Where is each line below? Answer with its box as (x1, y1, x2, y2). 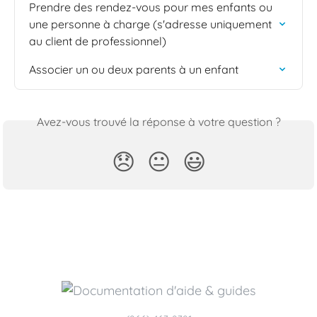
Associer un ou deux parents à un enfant (29, 62, 238, 77)
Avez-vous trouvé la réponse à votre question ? (36, 115, 281, 129)
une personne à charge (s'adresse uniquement (29, 17, 275, 32)
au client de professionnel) (29, 34, 166, 49)
